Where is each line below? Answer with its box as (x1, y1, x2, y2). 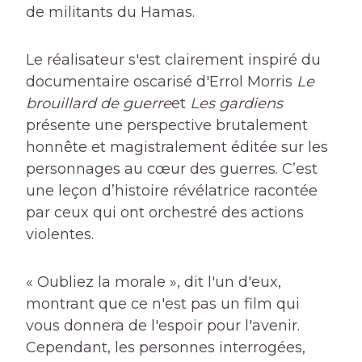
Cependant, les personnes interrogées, (26, 339, 305, 357)
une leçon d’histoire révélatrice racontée (26, 182, 318, 200)
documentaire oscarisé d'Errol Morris (26, 73, 297, 91)
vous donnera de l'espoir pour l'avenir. (26, 317, 300, 335)
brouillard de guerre (26, 95, 171, 113)
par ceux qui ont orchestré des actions (26, 204, 304, 222)
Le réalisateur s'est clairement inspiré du (26, 51, 321, 69)
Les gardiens (190, 95, 283, 113)
